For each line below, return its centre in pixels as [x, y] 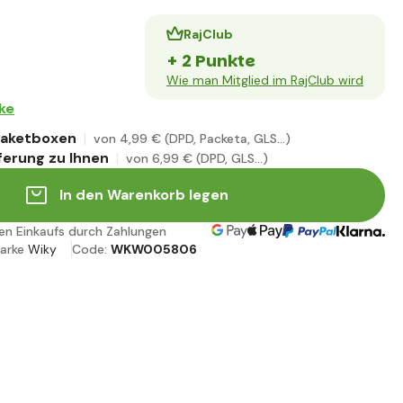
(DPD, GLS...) [232, 159]
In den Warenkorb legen [144, 195]
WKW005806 [154, 250]
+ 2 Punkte [211, 61]
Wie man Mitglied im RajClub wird [265, 81]
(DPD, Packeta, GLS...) [228, 139]
